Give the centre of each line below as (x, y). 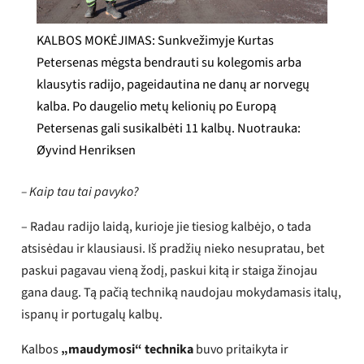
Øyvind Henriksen (86, 150)
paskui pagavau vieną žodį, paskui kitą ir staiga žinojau (170, 270)
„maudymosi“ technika (128, 349)
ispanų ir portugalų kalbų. (92, 314)
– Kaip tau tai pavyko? (80, 191)
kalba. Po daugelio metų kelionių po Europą (156, 106)
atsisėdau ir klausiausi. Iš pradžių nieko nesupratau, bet (173, 248)
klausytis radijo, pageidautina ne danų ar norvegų (173, 84)
